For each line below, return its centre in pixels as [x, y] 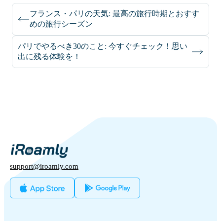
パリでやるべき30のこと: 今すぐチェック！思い [103, 46]
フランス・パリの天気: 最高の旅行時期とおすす [114, 14]
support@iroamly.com [44, 166]
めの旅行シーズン [61, 24]
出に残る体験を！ [49, 57]
